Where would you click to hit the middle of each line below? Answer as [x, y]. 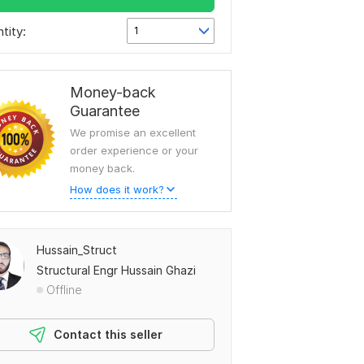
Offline [64, 290]
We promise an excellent [133, 132]
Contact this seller [108, 334]
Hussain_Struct [77, 250]
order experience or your [134, 150]
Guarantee [105, 111]
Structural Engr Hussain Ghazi [116, 270]
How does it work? [117, 189]
